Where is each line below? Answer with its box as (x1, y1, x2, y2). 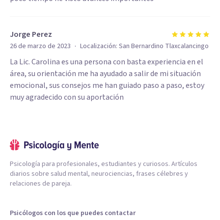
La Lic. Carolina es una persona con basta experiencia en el (10, 56, 203, 67)
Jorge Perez (10, 29, 52, 40)
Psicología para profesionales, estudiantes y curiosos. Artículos (10, 159, 197, 169)
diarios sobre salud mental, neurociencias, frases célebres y (10, 169, 188, 179)
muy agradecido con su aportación (10, 92, 124, 103)
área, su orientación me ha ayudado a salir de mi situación (10, 68, 201, 79)
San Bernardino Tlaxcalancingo (119, 41, 209, 51)
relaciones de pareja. (10, 179, 72, 189)
